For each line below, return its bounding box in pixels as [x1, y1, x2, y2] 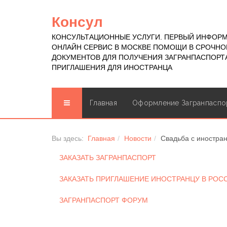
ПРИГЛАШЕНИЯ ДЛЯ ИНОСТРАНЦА [52, 63, 172, 71]
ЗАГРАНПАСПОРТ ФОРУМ [59, 196, 148, 204]
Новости [124, 134, 152, 142]
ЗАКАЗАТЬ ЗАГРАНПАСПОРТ [59, 154, 156, 162]
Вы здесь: [52, 134, 88, 142]
